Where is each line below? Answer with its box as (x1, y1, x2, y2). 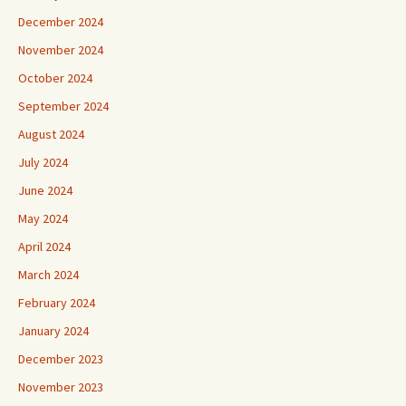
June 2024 (18, 181, 72, 198)
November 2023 (18, 378, 103, 395)
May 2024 (18, 209, 68, 227)
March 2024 (18, 266, 79, 283)
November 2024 (18, 41, 103, 58)
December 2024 (18, 13, 103, 30)
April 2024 (18, 237, 71, 255)
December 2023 (18, 350, 103, 367)
